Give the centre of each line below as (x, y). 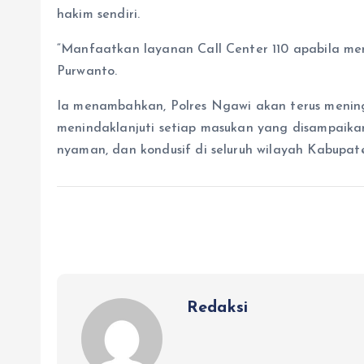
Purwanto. (87, 72)
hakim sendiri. (99, 15)
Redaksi (218, 308)
